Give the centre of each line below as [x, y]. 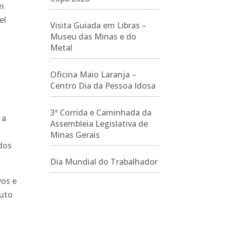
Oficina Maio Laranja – [93, 74]
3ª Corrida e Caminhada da [101, 112]
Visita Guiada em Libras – [98, 25]
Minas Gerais [75, 135]
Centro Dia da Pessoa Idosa [103, 86]
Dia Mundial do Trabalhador [104, 162]
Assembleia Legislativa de [99, 124]
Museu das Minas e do [93, 36]
